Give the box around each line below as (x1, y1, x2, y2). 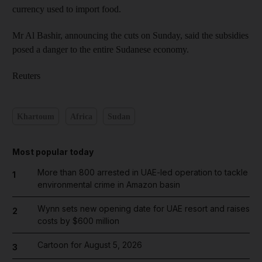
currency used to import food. (12, 4, 121, 14)
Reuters (12, 71, 40, 81)
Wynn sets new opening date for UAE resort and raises (37, 204, 250, 213)
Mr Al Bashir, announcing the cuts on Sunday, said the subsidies (12, 30, 249, 40)
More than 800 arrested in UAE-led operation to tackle (37, 167, 248, 177)
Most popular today (12, 147, 94, 157)
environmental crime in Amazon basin (37, 180, 180, 189)
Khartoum (17, 112, 54, 121)
